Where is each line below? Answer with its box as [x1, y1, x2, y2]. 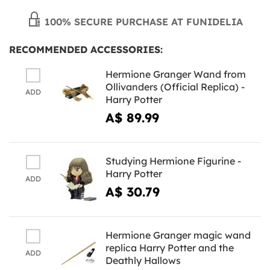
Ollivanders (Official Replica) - [105, 80, 245, 93]
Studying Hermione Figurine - [105, 154, 241, 167]
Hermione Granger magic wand [105, 228, 251, 241]
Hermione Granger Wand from [105, 67, 246, 80]
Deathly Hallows [105, 254, 181, 266]
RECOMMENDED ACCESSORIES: [9, 43, 163, 55]
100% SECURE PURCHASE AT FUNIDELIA [42, 15, 243, 28]
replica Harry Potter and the [105, 241, 234, 254]
